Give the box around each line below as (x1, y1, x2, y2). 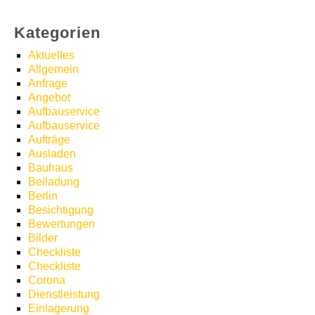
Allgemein (28, 63, 79, 76)
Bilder (28, 232, 58, 245)
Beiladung (28, 176, 79, 188)
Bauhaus (28, 162, 73, 174)
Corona (28, 274, 65, 287)
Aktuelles (28, 49, 75, 62)
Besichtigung (28, 204, 94, 217)
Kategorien (14, 24, 101, 42)
